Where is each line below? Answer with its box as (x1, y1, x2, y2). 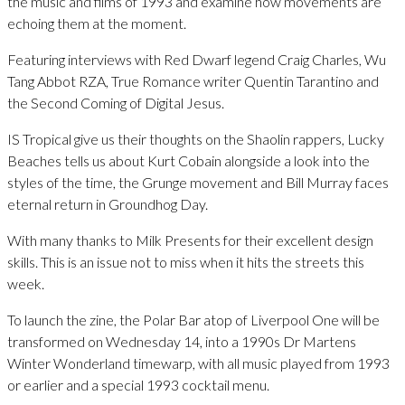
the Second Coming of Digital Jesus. (7, 93, 224, 111)
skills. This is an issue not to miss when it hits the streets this (7, 252, 364, 270)
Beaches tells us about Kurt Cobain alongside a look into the (7, 151, 370, 169)
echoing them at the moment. (7, 14, 186, 32)
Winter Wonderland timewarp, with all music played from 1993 (7, 353, 390, 372)
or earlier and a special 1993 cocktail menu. (7, 375, 269, 393)
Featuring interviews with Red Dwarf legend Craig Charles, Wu (7, 50, 386, 68)
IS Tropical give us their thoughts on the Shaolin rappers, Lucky (7, 129, 384, 147)
